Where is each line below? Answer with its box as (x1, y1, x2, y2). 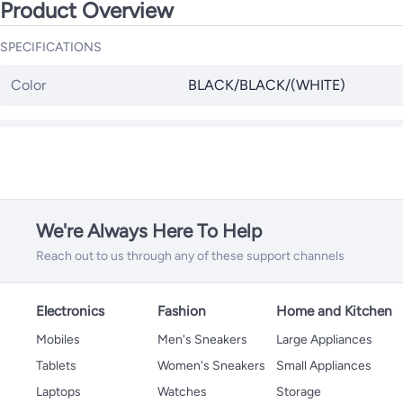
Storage (276, 383, 321, 399)
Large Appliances (276, 331, 372, 347)
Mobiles (36, 331, 80, 347)
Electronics (36, 301, 104, 319)
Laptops (36, 383, 81, 399)
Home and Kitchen (276, 301, 392, 319)
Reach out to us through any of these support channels (36, 247, 345, 264)
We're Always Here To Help (36, 219, 262, 242)
